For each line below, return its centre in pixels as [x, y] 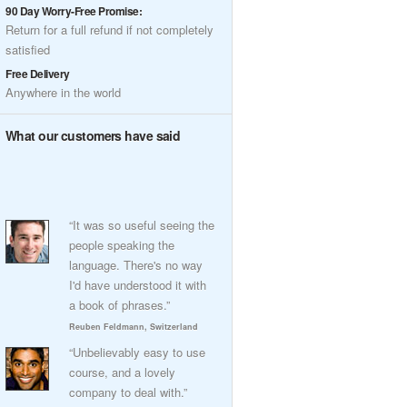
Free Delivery [38, 74]
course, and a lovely [122, 372]
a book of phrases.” [119, 305]
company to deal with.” [128, 392]
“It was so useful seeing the [142, 225]
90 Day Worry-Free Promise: [74, 11]
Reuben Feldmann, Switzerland [134, 327]
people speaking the [122, 245]
